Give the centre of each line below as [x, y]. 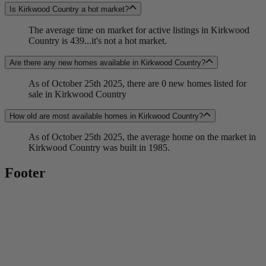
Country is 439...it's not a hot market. [98, 40]
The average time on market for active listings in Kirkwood [139, 30]
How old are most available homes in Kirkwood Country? [106, 116]
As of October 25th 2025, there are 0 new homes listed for [137, 83]
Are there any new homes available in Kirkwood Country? [107, 62]
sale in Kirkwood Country [77, 94]
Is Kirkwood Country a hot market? [69, 9]
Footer [25, 173]
